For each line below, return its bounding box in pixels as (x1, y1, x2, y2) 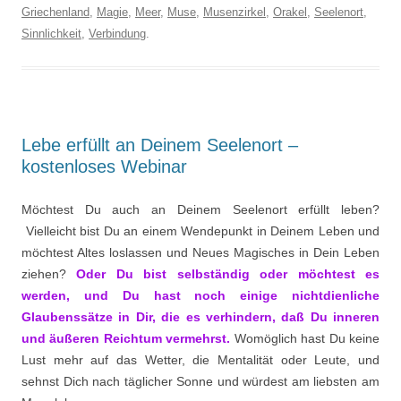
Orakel (273, 5, 307, 19)
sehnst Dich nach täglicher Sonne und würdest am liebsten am (21, 374, 380, 388)
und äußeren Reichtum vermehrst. (21, 331, 231, 346)
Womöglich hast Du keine (230, 331, 380, 346)
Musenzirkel (203, 5, 266, 19)
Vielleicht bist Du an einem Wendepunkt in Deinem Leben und (21, 224, 380, 238)
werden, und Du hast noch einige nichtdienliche (21, 288, 380, 303)
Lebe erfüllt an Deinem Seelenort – (21, 135, 298, 155)
